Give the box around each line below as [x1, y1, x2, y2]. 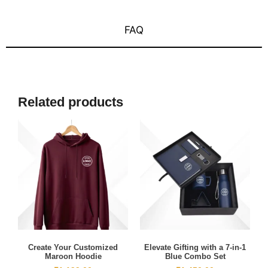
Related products [18, 94, 123, 109]
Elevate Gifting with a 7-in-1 [144, 243, 246, 252]
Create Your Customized [28, 243, 118, 252]
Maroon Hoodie [44, 252, 102, 261]
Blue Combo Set [165, 252, 226, 261]
